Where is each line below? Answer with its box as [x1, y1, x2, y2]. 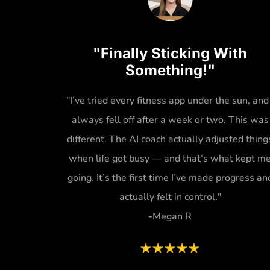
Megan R [152, 209, 192, 223]
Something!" [125, 61, 215, 79]
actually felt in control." [119, 190, 221, 204]
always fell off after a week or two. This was [71, 113, 269, 127]
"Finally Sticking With [93, 44, 247, 62]
